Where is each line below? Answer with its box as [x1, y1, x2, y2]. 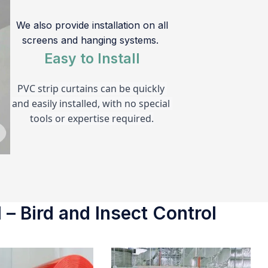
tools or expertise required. [30, 112, 154, 126]
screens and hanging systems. [22, 34, 162, 47]
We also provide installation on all [16, 19, 168, 32]
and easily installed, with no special [11, 97, 170, 111]
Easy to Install [44, 50, 140, 68]
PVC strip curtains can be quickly [17, 82, 165, 96]
